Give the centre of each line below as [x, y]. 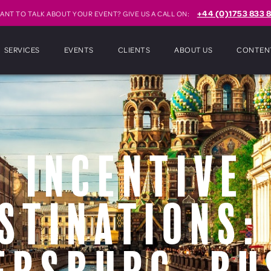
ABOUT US [194, 50]
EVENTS [79, 50]
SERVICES [22, 50]
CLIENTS [134, 50]
